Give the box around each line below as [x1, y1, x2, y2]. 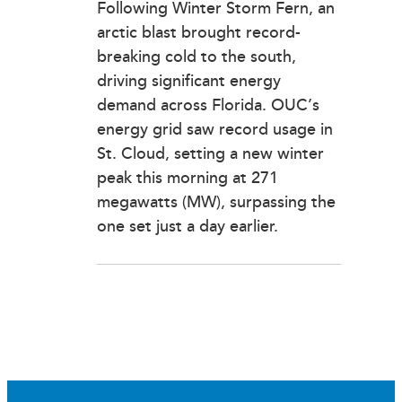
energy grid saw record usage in [97, 117, 333, 144]
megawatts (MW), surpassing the [97, 189, 336, 216]
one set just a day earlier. [97, 214, 278, 240]
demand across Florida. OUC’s [97, 92, 319, 119]
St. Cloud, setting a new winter [97, 141, 324, 168]
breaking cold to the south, [97, 44, 296, 71]
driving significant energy [97, 68, 281, 95]
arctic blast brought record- [97, 20, 301, 47]
